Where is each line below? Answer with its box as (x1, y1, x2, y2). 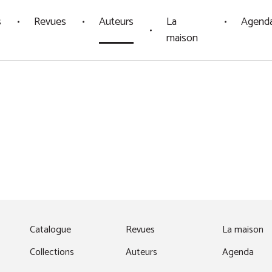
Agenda (222, 244, 254, 261)
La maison (222, 222, 263, 239)
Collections (30, 244, 74, 261)
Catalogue (30, 222, 71, 239)
